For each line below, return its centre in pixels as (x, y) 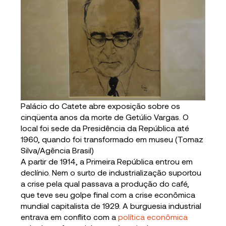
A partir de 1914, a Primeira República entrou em (107, 161)
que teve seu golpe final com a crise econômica (108, 195)
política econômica (153, 217)
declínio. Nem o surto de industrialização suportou (111, 173)
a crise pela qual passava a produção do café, (105, 184)
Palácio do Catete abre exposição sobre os (101, 106)
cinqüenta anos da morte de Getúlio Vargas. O (105, 117)
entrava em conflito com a (70, 217)
